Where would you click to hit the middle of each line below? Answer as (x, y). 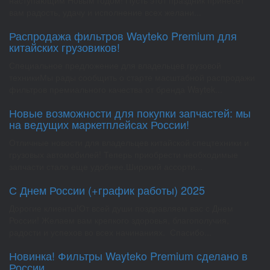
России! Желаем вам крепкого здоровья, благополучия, (119, 220)
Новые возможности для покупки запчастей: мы (130, 112)
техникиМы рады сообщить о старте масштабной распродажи (132, 77)
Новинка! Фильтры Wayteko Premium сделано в (128, 255)
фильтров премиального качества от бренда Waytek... (116, 89)
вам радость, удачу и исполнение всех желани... (105, 12)
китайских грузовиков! (64, 47)
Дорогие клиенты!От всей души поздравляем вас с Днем (121, 208)
